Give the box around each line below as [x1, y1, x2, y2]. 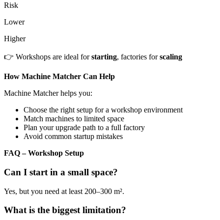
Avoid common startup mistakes [24, 132, 123, 141]
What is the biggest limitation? [4, 205, 126, 216]
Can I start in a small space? [4, 166, 118, 177]
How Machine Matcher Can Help [4, 72, 115, 81]
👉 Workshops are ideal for [4, 53, 91, 61]
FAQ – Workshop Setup [4, 149, 84, 158]
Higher [4, 34, 26, 43]
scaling [160, 53, 182, 61]
